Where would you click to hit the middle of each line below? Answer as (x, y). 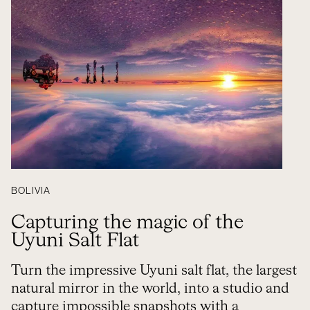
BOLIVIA (31, 191)
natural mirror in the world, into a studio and (150, 289)
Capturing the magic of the (127, 223)
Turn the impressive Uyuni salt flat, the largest (154, 271)
